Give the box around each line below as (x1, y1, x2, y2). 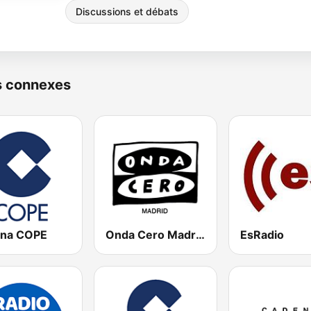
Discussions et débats (76, 6, 178, 17)
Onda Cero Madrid (196, 228, 205, 242)
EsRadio (239, 228, 284, 242)
